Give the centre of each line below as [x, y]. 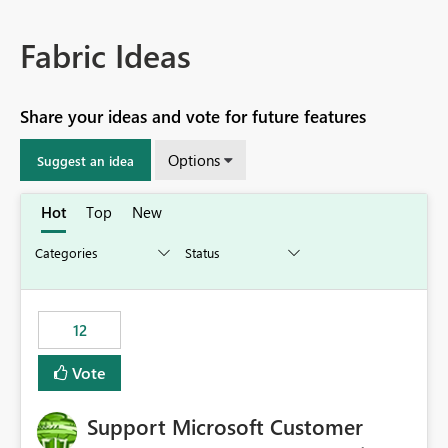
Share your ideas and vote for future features [193, 117]
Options [194, 160]
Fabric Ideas [105, 55]
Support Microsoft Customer [225, 426]
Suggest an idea [85, 160]
